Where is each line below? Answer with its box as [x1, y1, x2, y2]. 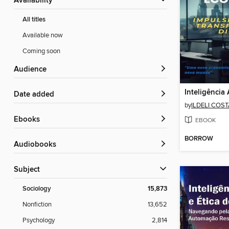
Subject [18, 165, 40, 175]
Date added [19, 90, 54, 100]
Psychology [22, 216, 55, 225]
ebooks [18, 115, 40, 125]
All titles [22, 15, 45, 25]
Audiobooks [19, 140, 56, 150]
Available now [22, 31, 63, 40]
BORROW [185, 134, 213, 144]
